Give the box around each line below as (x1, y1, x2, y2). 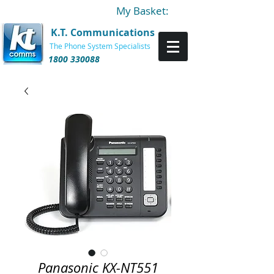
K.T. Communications (51, 26, 155, 39)
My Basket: (116, 3, 169, 18)
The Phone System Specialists (50, 41, 150, 51)
